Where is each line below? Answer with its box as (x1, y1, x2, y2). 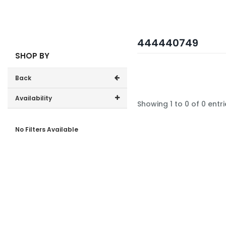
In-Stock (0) (29, 114, 69, 123)
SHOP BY (15, 50, 49, 61)
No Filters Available (15, 125, 78, 134)
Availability (15, 94, 52, 102)
